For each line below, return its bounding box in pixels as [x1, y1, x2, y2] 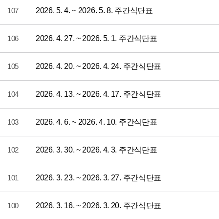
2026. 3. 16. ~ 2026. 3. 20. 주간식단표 [36, 201, 162, 210]
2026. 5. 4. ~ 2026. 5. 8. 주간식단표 [36, 6, 153, 15]
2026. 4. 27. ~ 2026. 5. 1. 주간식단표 [36, 34, 157, 43]
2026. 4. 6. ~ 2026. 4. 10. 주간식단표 [36, 117, 157, 126]
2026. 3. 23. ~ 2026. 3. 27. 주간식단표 [36, 173, 162, 182]
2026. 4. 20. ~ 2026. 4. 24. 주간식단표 [36, 62, 162, 70]
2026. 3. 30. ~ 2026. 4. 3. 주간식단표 [36, 145, 157, 154]
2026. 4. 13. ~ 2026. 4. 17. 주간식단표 [36, 89, 162, 98]
